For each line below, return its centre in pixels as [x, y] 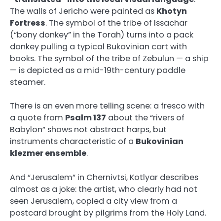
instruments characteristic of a [73, 142]
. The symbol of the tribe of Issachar [116, 23]
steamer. [28, 82]
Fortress [28, 23]
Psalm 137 [86, 118]
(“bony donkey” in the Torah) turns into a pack [102, 35]
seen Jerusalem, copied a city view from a [93, 201]
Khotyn [172, 11]
